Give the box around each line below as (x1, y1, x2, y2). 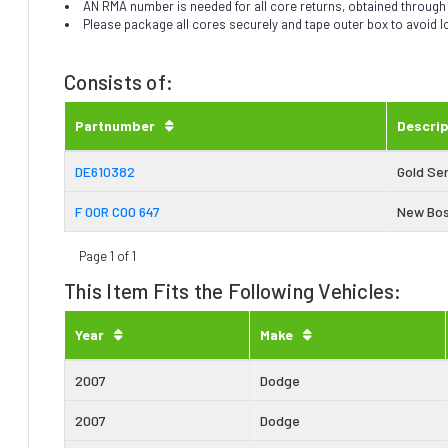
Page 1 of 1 (79, 247, 136, 264)
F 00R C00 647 (75, 202, 160, 220)
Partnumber (75, 116, 155, 134)
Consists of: (64, 68, 173, 94)
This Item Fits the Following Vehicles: (64, 277, 402, 303)
